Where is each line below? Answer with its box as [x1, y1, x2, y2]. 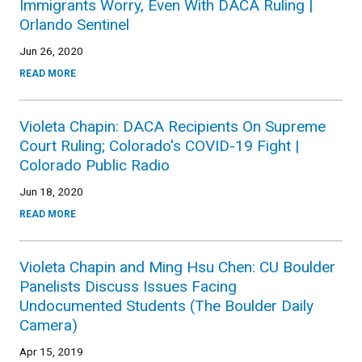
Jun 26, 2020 [19, 44, 83, 57]
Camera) [19, 315, 78, 335]
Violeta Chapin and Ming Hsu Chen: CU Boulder [19, 257, 335, 276]
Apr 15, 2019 [19, 344, 83, 358]
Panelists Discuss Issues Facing [19, 276, 237, 296]
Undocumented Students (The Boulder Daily [19, 296, 314, 315]
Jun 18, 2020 [19, 184, 83, 198]
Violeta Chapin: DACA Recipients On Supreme [19, 116, 326, 136]
